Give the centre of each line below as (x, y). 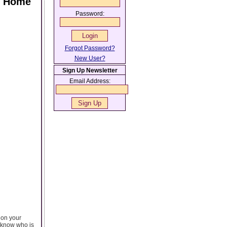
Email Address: (90, 81)
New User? (90, 58)
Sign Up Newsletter (90, 70)
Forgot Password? (90, 48)
